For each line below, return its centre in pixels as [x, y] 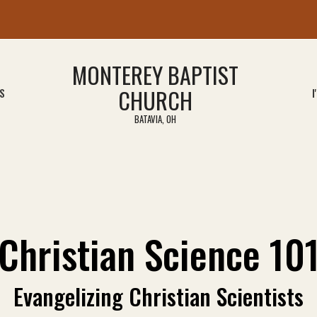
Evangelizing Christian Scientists [158, 296]
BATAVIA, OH [155, 119]
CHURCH [155, 100]
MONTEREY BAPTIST [155, 74]
